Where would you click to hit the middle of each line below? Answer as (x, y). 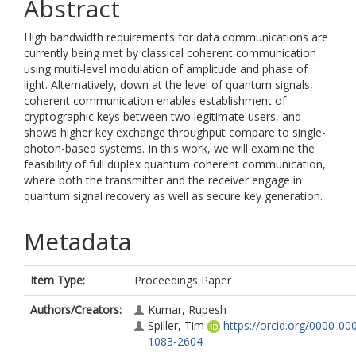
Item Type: (58, 280)
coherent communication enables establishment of (155, 101)
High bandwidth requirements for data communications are (176, 37)
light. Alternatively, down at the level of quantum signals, (168, 85)
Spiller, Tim (176, 325)
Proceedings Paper (183, 280)
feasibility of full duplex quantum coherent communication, (175, 164)
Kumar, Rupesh (187, 310)
